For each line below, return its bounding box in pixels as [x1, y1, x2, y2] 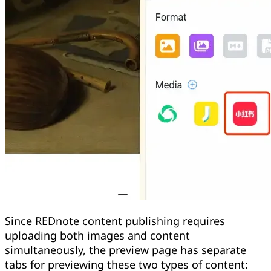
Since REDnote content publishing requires [5, 214, 225, 229]
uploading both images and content [5, 228, 190, 243]
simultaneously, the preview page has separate [5, 243, 246, 258]
